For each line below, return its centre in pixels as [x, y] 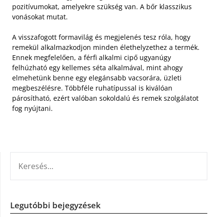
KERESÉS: [25, 157]
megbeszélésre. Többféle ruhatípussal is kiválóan [92, 88]
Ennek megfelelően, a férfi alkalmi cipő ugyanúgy [92, 57]
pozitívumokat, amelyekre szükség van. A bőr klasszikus [102, 7]
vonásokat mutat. [40, 17]
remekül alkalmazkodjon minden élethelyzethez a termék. [106, 47]
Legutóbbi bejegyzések [55, 205]
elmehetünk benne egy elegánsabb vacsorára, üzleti [97, 78]
